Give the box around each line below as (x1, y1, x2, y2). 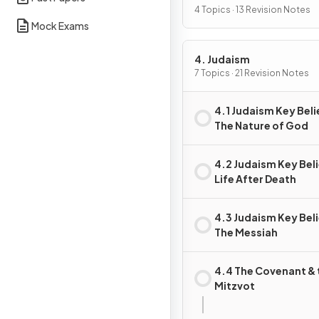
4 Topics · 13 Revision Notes (194, 4, 310, 15)
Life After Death (214, 172, 296, 185)
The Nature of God (214, 119, 308, 132)
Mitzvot (214, 279, 255, 292)
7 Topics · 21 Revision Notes (194, 68, 309, 78)
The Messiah (214, 226, 278, 239)
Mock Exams (31, 19, 89, 32)
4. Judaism (194, 53, 250, 66)
